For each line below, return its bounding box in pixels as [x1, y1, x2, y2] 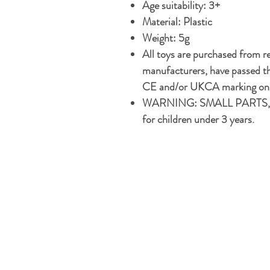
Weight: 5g [142, 30, 189, 46]
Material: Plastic [142, 14, 212, 30]
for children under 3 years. [142, 111, 254, 128]
